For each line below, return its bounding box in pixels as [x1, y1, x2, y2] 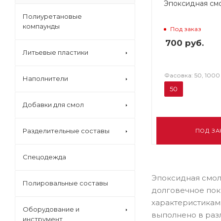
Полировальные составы [23, 179, 108, 187]
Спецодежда [23, 153, 66, 161]
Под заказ [170, 25, 201, 33]
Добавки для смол [23, 101, 84, 109]
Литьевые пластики [23, 48, 88, 56]
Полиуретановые [23, 12, 82, 20]
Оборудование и [23, 205, 79, 213]
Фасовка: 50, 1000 [164, 72, 220, 79]
